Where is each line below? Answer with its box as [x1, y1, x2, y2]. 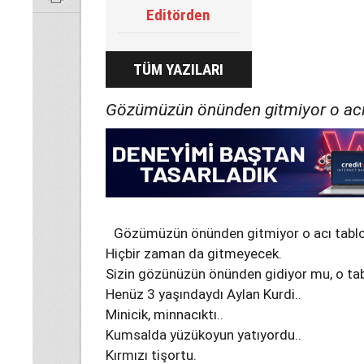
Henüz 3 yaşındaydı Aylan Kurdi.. [106, 286, 301, 303]
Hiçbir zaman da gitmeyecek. [106, 245, 282, 262]
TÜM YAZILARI [133, 60, 224, 80]
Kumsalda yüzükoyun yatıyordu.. [106, 327, 301, 344]
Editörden [146, 6, 211, 25]
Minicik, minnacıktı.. [106, 306, 223, 323]
